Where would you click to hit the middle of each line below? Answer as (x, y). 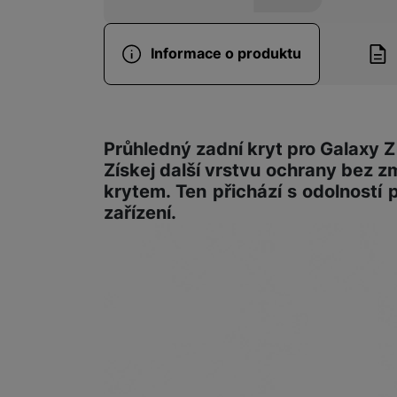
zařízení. (140, 212)
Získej (129, 170)
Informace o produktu (226, 54)
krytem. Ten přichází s (203, 191)
